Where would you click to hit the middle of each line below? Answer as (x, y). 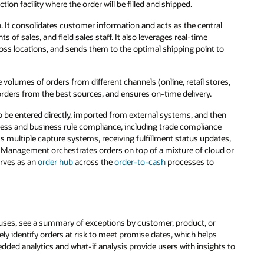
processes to (190, 161)
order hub (56, 161)
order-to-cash (140, 161)
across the (94, 161)
